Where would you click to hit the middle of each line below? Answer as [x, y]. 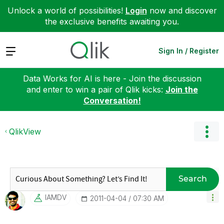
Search [192, 179]
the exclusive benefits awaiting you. [112, 21]
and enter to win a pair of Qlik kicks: [96, 89]
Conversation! [112, 100]
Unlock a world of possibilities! [66, 10]
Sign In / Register [189, 50]
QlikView [25, 131]
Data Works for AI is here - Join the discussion [112, 78]
